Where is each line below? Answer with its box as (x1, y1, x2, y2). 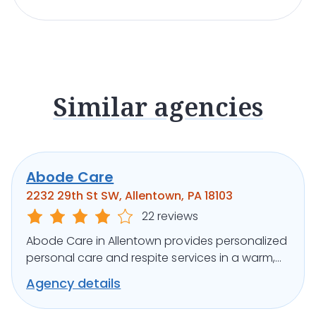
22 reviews (142, 208, 199, 225)
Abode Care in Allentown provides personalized (26, 233, 287, 250)
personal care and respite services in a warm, (26, 250, 275, 267)
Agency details (26, 274, 121, 293)
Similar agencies (53, 90, 263, 125)
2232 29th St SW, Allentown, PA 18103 (26, 188, 233, 205)
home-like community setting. (26, 267, 190, 284)
